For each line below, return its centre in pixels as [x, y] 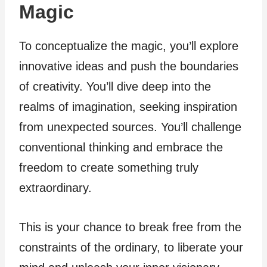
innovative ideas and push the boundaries [129, 66]
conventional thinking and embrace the [121, 147]
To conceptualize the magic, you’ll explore [129, 46]
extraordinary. [55, 187]
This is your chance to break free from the [130, 227]
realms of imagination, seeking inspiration [128, 106]
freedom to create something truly [109, 167]
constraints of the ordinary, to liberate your [131, 247]
